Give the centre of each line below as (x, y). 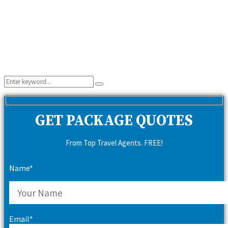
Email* (21, 219)
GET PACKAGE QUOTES (114, 121)
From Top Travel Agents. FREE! (114, 143)
